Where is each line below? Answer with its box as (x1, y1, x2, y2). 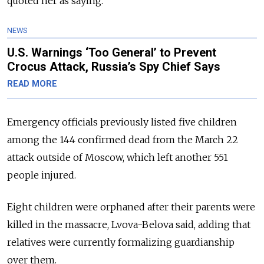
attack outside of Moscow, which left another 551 (7, 151, 228, 163)
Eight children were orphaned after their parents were (7, 200, 255, 213)
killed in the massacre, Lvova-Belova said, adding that (7, 218, 250, 230)
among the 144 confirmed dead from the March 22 (7, 133, 238, 146)
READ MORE (7, 78, 57, 89)
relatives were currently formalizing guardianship (7, 236, 235, 248)
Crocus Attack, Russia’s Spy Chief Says (7, 59, 220, 74)
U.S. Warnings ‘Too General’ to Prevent (7, 45, 216, 60)
